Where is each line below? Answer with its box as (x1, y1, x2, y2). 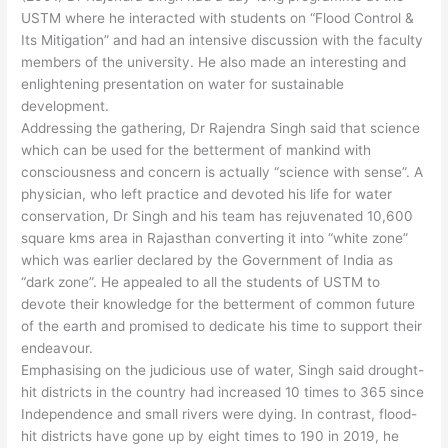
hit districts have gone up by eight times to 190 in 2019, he (21, 428, 400, 445)
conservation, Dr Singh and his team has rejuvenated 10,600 (21, 208, 414, 225)
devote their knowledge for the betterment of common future (21, 296, 416, 313)
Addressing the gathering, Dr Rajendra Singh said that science (21, 120, 421, 137)
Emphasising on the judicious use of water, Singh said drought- (21, 362, 425, 379)
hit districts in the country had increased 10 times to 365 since (21, 384, 425, 401)
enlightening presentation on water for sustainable (21, 76, 345, 93)
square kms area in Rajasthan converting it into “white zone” (21, 230, 409, 247)
